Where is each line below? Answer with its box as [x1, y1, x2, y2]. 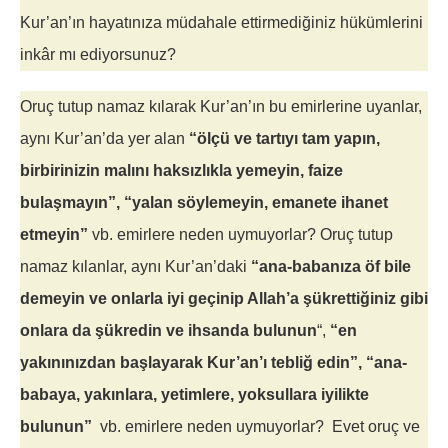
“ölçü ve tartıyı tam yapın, [189, 130, 380, 148]
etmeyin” [20, 226, 88, 244]
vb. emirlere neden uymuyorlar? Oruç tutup [88, 226, 393, 244]
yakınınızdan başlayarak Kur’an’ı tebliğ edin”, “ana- [20, 354, 407, 372]
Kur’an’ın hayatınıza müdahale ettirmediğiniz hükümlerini [20, 14, 423, 32]
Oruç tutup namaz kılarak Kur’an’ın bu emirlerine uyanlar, [20, 98, 422, 116]
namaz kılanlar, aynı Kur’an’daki [20, 258, 251, 276]
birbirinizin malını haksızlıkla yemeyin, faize [20, 162, 343, 180]
